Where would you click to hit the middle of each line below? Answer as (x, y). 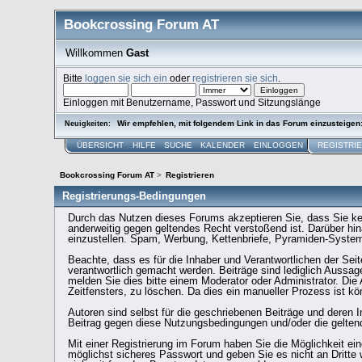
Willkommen (95, 53)
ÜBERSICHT (101, 145)
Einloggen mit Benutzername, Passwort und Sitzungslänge (192, 102)
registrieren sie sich (236, 78)
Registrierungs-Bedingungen (135, 196)
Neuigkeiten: (87, 123)
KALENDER (223, 145)
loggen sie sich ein (126, 78)
